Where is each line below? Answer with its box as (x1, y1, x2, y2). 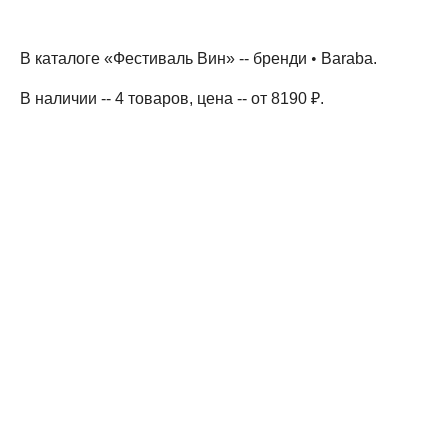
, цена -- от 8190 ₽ (189, 90, 320, 107)
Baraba (317, 50, 373, 67)
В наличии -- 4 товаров (20, 90, 189, 107)
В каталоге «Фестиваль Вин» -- (20, 50, 253, 67)
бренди (253, 50, 307, 67)
